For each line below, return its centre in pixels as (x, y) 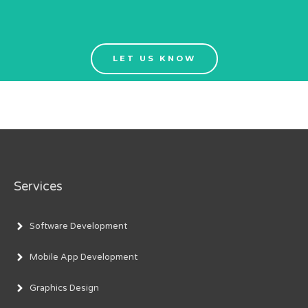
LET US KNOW (154, 58)
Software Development (78, 227)
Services (38, 186)
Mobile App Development (84, 257)
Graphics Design (64, 288)
